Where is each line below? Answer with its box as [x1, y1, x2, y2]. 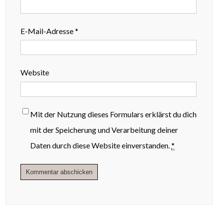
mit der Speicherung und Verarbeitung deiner [30, 125, 179, 135]
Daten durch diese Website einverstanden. [30, 141, 172, 150]
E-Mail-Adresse [20, 26, 75, 36]
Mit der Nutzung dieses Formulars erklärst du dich [30, 109, 197, 119]
